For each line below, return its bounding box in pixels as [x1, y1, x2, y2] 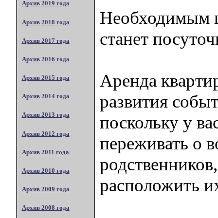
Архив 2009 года [21, 185, 70, 193]
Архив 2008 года [21, 204, 70, 212]
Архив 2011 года [21, 148, 69, 156]
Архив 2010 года [21, 166, 70, 174]
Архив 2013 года [21, 111, 70, 119]
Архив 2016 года [21, 55, 70, 63]
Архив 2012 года [21, 129, 70, 137]
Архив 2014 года [21, 92, 70, 100]
